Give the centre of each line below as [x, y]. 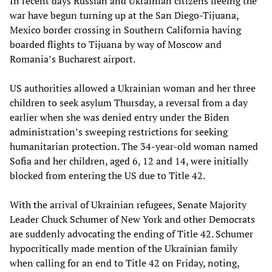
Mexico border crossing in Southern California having [125, 29]
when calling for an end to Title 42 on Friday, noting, [124, 263]
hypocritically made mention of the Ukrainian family [124, 248]
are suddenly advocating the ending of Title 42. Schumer [131, 233]
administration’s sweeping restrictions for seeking [119, 131]
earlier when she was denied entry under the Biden [120, 117]
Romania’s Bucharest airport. [73, 59]
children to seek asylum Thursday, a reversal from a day [129, 102]
